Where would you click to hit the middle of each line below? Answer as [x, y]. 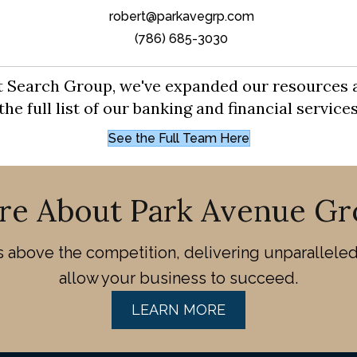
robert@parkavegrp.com [181, 17]
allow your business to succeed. [178, 279]
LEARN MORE [178, 310]
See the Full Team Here [178, 139]
